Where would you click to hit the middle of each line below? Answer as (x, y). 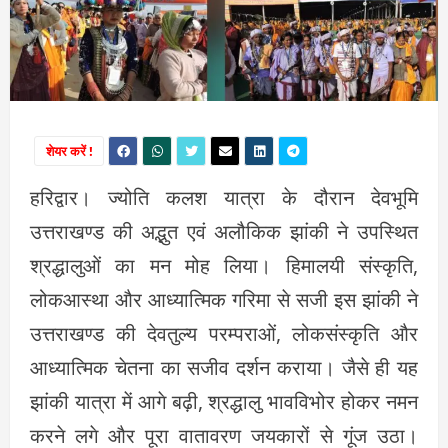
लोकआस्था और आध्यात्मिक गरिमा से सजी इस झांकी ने (224, 300)
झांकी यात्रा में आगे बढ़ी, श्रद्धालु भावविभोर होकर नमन (224, 402)
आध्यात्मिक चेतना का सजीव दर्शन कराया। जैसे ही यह (224, 368)
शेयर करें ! (69, 151)
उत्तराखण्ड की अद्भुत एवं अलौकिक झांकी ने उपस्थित (224, 232)
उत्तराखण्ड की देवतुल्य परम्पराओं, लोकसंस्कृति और (224, 334)
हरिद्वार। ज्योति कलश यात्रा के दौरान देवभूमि (224, 198)
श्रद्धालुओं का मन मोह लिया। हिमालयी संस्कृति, (224, 266)
